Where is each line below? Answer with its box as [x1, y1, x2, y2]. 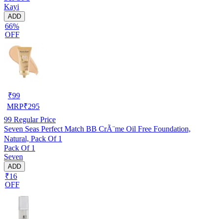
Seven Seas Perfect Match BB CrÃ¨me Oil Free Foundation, [4, 124, 191, 133]
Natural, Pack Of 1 [4, 134, 62, 143]
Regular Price [12, 115, 56, 124]
